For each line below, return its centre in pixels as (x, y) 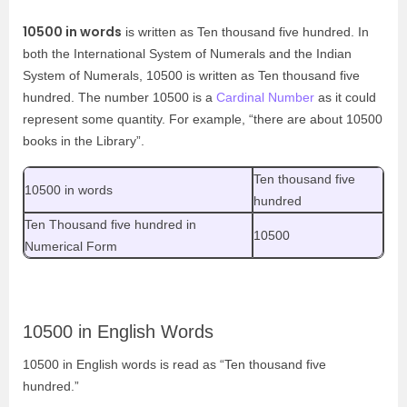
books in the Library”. (85, 141)
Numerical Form (73, 246)
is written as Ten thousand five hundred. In (245, 32)
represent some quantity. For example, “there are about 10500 (203, 119)
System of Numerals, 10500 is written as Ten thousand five (191, 75)
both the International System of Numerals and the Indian (187, 54)
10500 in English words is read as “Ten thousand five (174, 364)
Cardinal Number (265, 97)
